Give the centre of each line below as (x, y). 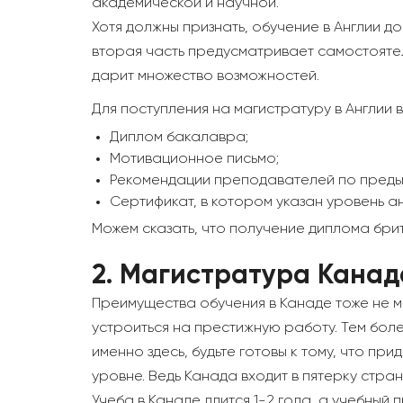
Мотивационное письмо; (194, 160)
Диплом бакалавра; (179, 138)
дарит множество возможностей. (206, 77)
